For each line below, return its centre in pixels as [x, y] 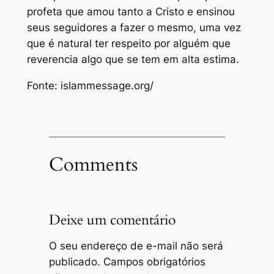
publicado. [74, 262]
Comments [93, 164]
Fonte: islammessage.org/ [90, 86]
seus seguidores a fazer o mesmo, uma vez [134, 28]
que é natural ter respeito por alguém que [128, 44]
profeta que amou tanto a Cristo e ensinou [131, 12]
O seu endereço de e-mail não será [136, 246]
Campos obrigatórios [154, 262]
